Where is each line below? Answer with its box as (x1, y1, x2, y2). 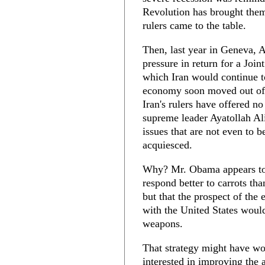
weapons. (143, 218, 183, 230)
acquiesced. (143, 139, 192, 151)
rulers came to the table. (143, 20, 246, 31)
